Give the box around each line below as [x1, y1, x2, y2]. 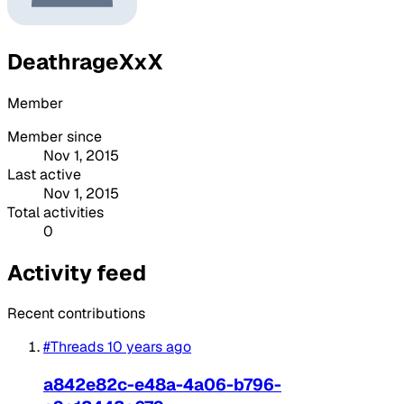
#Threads [43, 337, 104, 357]
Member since [7, 126, 102, 146]
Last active [7, 164, 81, 184]
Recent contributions [7, 304, 145, 324]
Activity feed [7, 258, 146, 287]
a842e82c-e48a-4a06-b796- [43, 373, 281, 397]
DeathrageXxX [7, 47, 163, 76]
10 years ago [107, 337, 191, 357]
